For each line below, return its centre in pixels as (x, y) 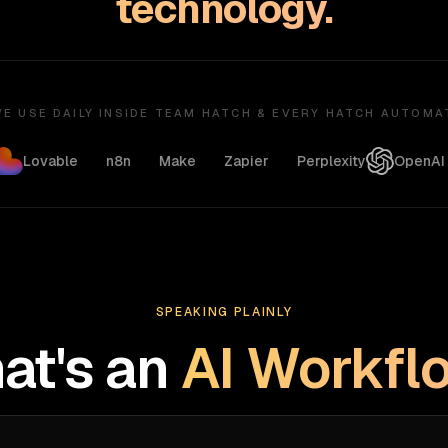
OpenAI (401, 161)
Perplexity (313, 161)
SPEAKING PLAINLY (224, 312)
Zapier (228, 161)
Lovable (32, 161)
